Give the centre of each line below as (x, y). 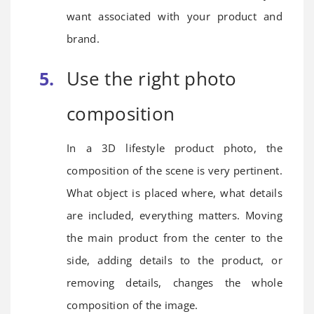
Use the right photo (152, 78)
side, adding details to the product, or (175, 260)
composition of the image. (132, 305)
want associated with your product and (175, 16)
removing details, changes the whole (175, 282)
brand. (83, 38)
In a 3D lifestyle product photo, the (175, 148)
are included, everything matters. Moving (175, 215)
